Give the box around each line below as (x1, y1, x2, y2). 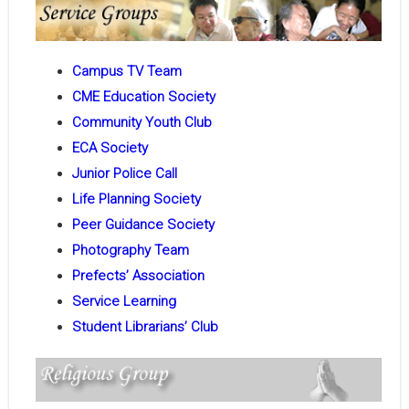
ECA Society (71, 140, 148, 157)
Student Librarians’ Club (71, 319, 218, 336)
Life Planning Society (71, 191, 201, 208)
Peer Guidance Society (71, 216, 215, 234)
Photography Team (71, 242, 189, 259)
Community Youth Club (71, 114, 212, 131)
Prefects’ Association (71, 267, 204, 285)
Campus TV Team (71, 63, 182, 80)
